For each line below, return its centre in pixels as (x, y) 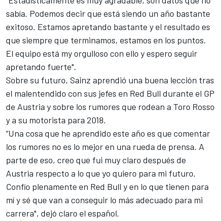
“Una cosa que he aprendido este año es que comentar (108, 133)
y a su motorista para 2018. (56, 120)
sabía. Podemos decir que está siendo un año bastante (108, 13)
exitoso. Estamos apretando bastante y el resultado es (108, 26)
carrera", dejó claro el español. (63, 213)
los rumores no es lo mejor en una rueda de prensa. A (105, 146)
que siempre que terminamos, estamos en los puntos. (106, 40)
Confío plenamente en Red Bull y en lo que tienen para (107, 186)
